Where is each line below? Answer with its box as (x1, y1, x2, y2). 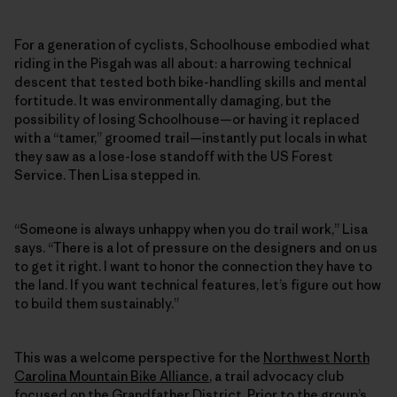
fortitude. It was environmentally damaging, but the (14, 91, 331, 109)
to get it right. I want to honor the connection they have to (14, 257, 372, 275)
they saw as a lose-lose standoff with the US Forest (14, 147, 333, 165)
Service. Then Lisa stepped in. (14, 166, 200, 183)
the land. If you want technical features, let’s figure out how (14, 276, 381, 293)
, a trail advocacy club (209, 367, 344, 385)
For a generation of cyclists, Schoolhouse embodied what (14, 35, 370, 53)
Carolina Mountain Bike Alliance (14, 367, 209, 385)
